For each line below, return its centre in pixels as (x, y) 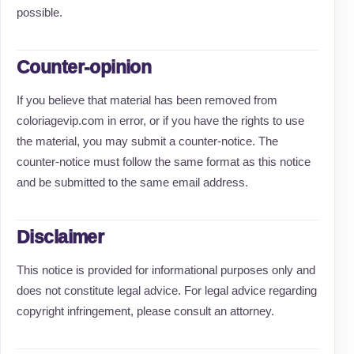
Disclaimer (60, 237)
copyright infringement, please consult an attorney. (145, 311)
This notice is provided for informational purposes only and (166, 270)
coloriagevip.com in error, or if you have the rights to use (160, 121)
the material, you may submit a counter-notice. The (147, 141)
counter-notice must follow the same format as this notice (164, 162)
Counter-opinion (84, 67)
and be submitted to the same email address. (132, 182)
